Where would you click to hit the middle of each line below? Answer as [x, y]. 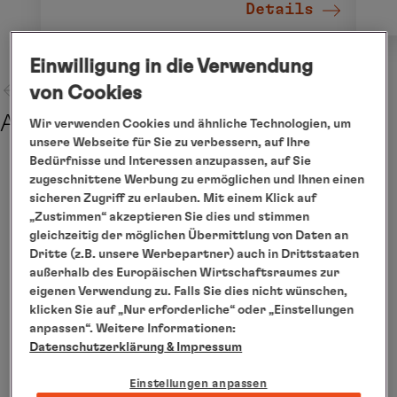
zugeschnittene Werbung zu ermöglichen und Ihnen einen [197, 179]
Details [279, 10]
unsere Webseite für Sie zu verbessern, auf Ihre [170, 142]
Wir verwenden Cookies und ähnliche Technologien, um [191, 124]
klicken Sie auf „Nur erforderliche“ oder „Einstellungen [192, 310]
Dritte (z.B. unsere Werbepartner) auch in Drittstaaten [195, 254]
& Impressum [203, 347]
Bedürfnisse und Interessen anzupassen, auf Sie [171, 161]
